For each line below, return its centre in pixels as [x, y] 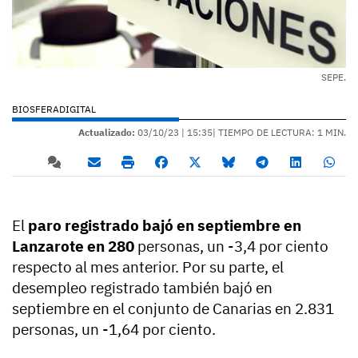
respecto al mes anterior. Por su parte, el [148, 267]
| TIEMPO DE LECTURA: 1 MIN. [279, 133]
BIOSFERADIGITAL [54, 109]
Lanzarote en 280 [75, 247]
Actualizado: [107, 133]
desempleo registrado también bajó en [142, 288]
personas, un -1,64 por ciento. [114, 330]
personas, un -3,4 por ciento [233, 247]
